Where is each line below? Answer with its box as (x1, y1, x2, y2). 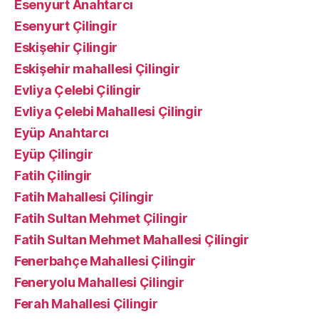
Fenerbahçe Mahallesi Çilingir (14, 253, 197, 268)
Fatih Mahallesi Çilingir (14, 189, 154, 204)
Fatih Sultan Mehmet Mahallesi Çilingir (14, 232, 249, 247)
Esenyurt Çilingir (14, 19, 117, 33)
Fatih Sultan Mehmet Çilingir (14, 211, 188, 226)
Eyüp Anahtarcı (14, 125, 110, 140)
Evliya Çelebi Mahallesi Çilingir (14, 104, 203, 119)
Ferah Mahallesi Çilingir (14, 296, 158, 311)
